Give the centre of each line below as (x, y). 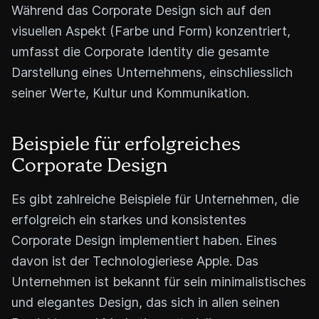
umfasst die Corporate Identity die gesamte (140, 52)
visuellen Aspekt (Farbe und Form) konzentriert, (151, 31)
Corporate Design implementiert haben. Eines (144, 240)
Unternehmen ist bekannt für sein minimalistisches (159, 282)
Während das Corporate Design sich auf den (141, 10)
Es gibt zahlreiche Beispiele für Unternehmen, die (155, 199)
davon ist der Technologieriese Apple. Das (135, 261)
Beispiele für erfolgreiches (126, 145)
